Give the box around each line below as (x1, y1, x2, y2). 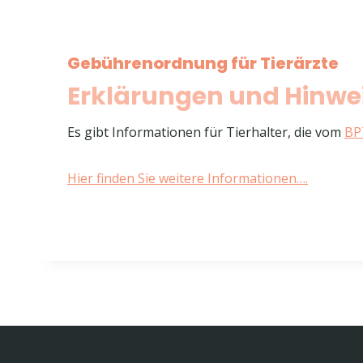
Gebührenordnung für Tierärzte (67, 52, 339, 75)
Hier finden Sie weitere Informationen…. (67, 169, 308, 187)
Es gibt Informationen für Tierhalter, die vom (67, 123, 344, 141)
